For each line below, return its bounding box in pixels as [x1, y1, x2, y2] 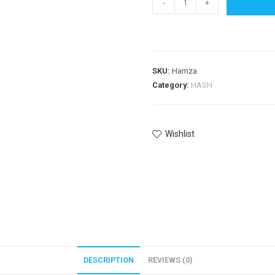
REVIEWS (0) [147, 255, 192, 265]
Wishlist [165, 129, 195, 139]
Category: [152, 80, 191, 90]
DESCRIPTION [83, 255, 134, 265]
